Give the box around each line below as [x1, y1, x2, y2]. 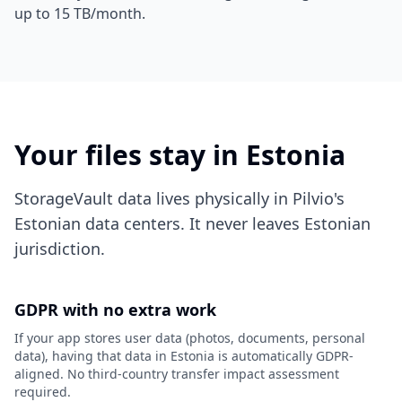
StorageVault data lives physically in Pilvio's [14, 188, 345, 209]
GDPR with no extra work [14, 299, 216, 320]
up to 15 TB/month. [14, 4, 145, 23]
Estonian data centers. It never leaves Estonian [14, 213, 371, 234]
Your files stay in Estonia [14, 136, 345, 173]
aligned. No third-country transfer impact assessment [14, 365, 339, 382]
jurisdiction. [14, 238, 105, 259]
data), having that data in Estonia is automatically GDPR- [14, 347, 354, 364]
